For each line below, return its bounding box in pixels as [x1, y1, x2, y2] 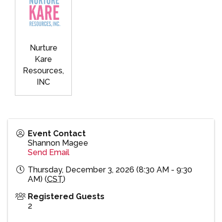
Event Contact [28, 129, 86, 139]
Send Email [28, 148, 69, 158]
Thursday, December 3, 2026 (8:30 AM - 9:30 [28, 165, 192, 175]
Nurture [29, 43, 57, 53]
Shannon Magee [28, 138, 88, 148]
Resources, [23, 66, 64, 76]
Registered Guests [28, 192, 105, 202]
